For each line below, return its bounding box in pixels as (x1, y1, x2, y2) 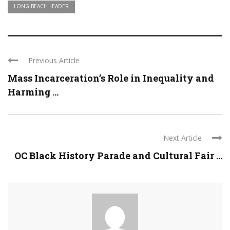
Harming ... (8, 86, 59, 99)
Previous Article (28, 55, 80, 66)
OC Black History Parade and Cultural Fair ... (14, 149, 222, 162)
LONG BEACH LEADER (14, 3, 69, 10)
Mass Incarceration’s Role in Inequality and (8, 72, 214, 85)
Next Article (163, 133, 202, 143)
